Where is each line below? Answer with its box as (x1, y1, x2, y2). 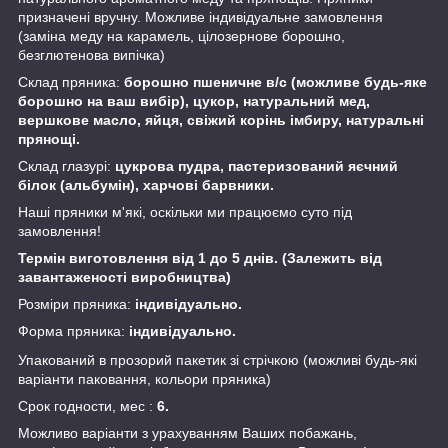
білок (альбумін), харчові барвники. (18, 176, 274, 193)
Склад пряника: (18, 73, 124, 90)
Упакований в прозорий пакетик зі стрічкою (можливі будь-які (18, 351, 417, 368)
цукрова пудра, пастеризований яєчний (115, 157, 398, 174)
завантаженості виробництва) (18, 268, 231, 285)
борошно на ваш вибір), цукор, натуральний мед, (18, 92, 370, 109)
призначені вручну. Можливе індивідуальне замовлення (18, 8, 383, 25)
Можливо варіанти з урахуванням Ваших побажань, (18, 424, 357, 441)
